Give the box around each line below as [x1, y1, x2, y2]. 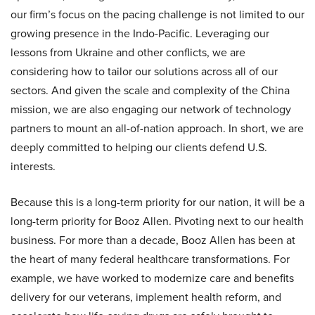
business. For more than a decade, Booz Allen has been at [11, 232, 295, 249]
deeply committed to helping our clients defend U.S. [11, 139, 267, 156]
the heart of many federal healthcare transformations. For [11, 251, 290, 268]
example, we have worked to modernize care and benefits [11, 270, 294, 287]
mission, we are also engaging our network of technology [11, 101, 291, 118]
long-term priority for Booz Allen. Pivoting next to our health [11, 213, 304, 230]
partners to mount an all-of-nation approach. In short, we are [11, 120, 304, 137]
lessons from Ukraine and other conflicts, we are [11, 44, 245, 61]
